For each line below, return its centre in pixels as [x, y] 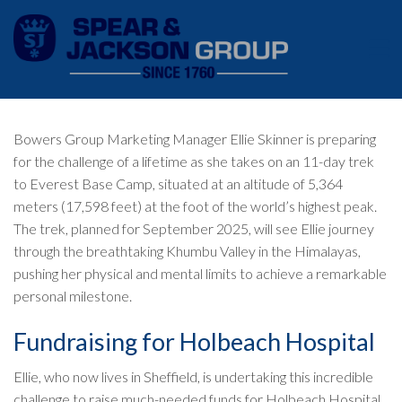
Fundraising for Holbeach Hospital [194, 341]
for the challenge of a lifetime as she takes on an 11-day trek [194, 161]
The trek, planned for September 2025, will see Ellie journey [194, 228]
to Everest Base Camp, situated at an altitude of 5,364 [178, 183]
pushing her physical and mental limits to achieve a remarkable [200, 273]
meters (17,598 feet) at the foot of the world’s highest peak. [195, 205]
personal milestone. [73, 295]
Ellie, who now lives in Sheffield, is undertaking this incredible [193, 376]
